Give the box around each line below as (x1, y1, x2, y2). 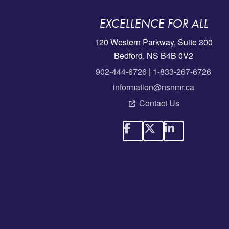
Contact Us (139, 97, 179, 109)
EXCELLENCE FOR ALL (99, 16, 208, 31)
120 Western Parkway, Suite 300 (94, 36, 213, 48)
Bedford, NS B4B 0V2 (113, 50, 193, 61)
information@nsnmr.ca (112, 81, 194, 93)
